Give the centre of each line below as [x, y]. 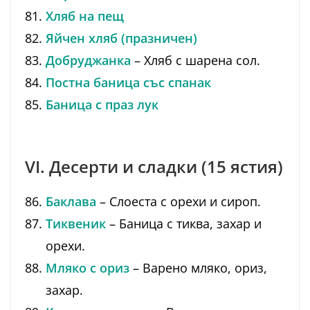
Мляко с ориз [88, 268]
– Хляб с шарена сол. [195, 61]
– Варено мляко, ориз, [198, 268]
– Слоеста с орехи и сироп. [179, 202]
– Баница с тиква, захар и [184, 224]
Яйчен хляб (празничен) [121, 38]
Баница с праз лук [102, 105]
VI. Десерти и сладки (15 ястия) [154, 167]
